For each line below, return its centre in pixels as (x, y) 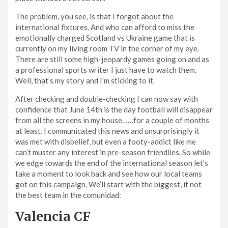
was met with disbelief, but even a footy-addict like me (106, 142)
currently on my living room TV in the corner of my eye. (107, 49)
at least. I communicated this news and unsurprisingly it (107, 131)
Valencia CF (53, 217)
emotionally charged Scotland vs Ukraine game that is (105, 38)
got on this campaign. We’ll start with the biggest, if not (108, 184)
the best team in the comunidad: (68, 195)
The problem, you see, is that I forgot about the (94, 17)
